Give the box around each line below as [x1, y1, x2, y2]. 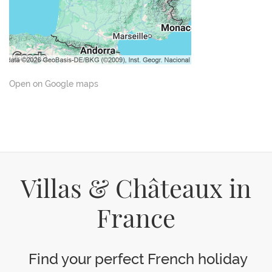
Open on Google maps [9, 78, 98, 89]
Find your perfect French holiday [24, 250, 248, 267]
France [97, 208, 175, 234]
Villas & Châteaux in [21, 178, 251, 204]
